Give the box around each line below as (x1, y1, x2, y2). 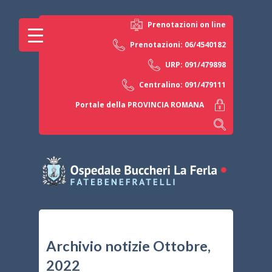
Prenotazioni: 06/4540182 (130, 39, 226, 50)
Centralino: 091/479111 (139, 79, 226, 90)
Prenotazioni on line (148, 19, 226, 30)
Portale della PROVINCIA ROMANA (75, 99, 204, 110)
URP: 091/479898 (165, 59, 226, 70)
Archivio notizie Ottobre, (46, 237, 211, 254)
